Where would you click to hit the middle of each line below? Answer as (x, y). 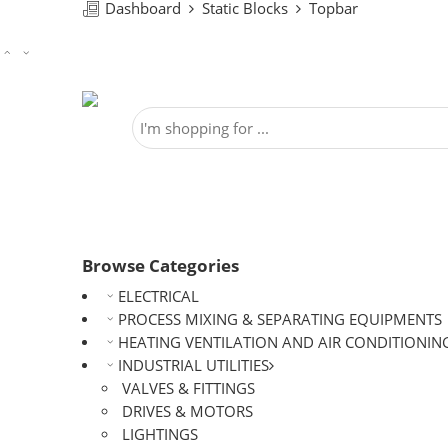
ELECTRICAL (158, 296)
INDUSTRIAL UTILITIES (193, 365)
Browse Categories (160, 265)
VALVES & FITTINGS (189, 388)
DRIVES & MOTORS (188, 411)
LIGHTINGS (160, 434)
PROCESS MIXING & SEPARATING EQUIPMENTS (279, 319)
